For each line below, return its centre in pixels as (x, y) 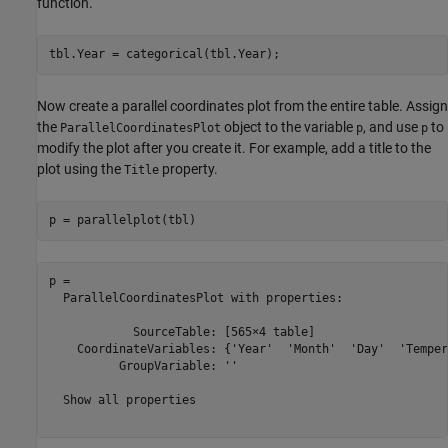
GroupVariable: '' (143, 366)
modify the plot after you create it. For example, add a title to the (234, 147)
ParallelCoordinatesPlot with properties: (195, 298)
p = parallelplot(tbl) (122, 220)
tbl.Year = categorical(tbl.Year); (164, 54)
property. (188, 168)
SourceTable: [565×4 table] (181, 332)
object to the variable (288, 126)
